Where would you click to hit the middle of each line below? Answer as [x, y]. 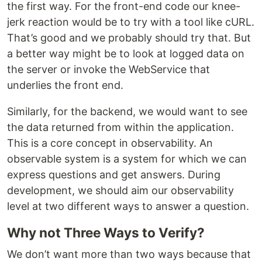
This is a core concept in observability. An [110, 143]
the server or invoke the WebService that [108, 70]
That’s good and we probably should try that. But [129, 38]
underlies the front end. [65, 85]
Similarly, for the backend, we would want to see [127, 112]
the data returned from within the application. [120, 127]
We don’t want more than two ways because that [129, 254]
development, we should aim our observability [120, 191]
